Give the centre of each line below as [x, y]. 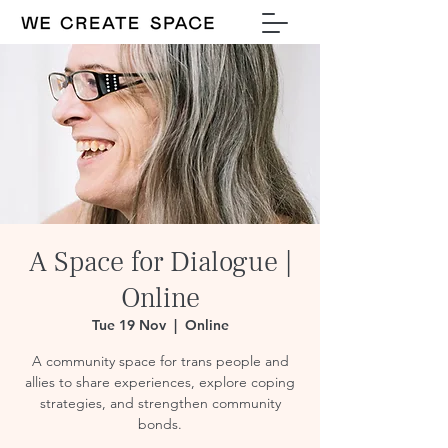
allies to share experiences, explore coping [160, 382]
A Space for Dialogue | [160, 262]
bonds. [160, 424]
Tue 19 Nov [128, 325]
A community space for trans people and [160, 361]
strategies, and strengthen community [160, 403]
